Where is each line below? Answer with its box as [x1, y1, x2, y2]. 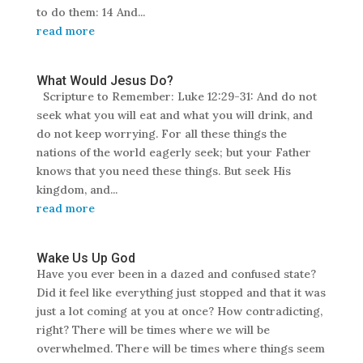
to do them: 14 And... [36, 5, 145, 20]
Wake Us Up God [36, 250, 135, 267]
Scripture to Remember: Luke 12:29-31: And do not [36, 89, 317, 105]
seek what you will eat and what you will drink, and [36, 108, 313, 123]
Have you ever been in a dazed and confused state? [36, 267, 316, 282]
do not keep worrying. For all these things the [36, 126, 287, 142]
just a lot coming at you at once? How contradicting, [36, 304, 322, 319]
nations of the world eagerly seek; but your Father [36, 145, 311, 160]
